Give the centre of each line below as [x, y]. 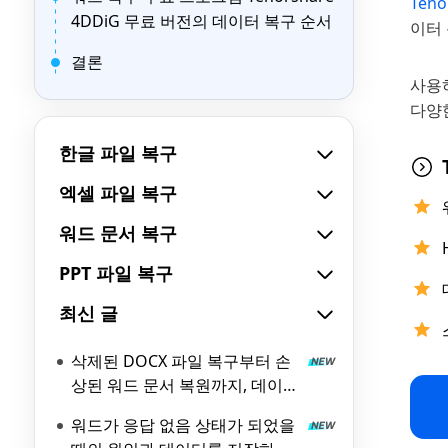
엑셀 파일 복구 [118, 193]
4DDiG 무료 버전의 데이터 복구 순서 [201, 21]
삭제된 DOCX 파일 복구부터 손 [181, 361]
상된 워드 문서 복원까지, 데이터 [185, 385]
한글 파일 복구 [118, 153]
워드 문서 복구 [118, 233]
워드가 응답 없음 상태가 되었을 [183, 425]
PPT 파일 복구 [116, 273]
